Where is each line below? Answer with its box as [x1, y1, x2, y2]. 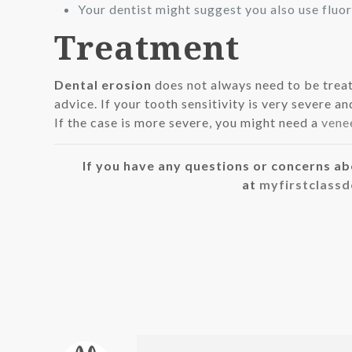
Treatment [54, 24, 240, 69]
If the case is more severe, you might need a [54, 115, 322, 130]
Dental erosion [54, 77, 152, 92]
